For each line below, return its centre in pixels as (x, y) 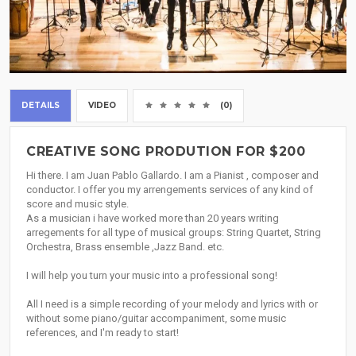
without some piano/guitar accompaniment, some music (156, 319)
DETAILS (41, 106)
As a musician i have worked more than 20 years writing (153, 219)
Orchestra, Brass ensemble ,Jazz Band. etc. (125, 247)
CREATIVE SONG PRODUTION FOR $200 (166, 152)
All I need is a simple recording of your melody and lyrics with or (172, 304)
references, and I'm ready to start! (103, 333)
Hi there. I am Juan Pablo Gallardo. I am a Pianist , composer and (172, 176)
